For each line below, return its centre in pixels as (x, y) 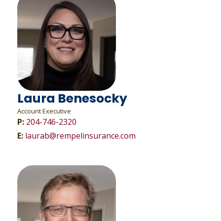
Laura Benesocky (72, 98)
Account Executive (44, 111)
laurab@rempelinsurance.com (80, 136)
